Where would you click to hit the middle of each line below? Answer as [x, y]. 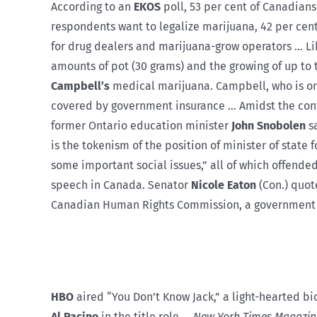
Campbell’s [80, 86]
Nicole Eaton [224, 185]
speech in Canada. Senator [121, 185]
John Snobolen [269, 125]
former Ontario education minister [141, 125]
